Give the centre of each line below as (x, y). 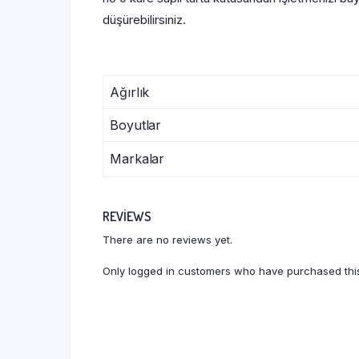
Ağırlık (130, 92)
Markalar (137, 159)
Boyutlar (136, 125)
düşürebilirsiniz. (144, 20)
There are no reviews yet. (167, 240)
